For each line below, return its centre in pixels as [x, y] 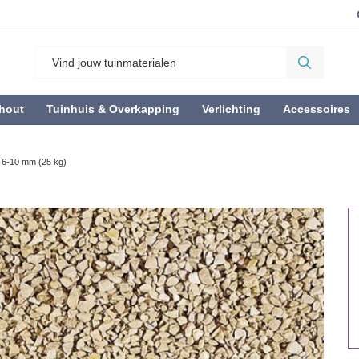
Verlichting [231, 109]
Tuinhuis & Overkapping [113, 109]
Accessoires [317, 109]
